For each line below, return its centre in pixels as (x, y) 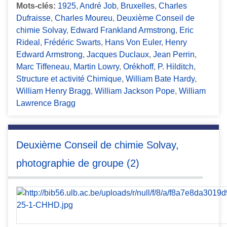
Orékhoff (138, 67)
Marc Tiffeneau (43, 67)
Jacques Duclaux (118, 55)
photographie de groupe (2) (78, 163)
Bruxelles (138, 6)
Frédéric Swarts (72, 43)
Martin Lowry (96, 67)
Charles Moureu (84, 18)
